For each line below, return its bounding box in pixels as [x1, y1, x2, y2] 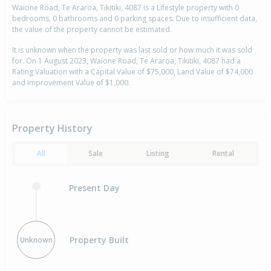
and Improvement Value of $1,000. [12, 77, 130, 88]
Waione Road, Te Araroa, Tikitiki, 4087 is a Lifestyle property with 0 [12, 2, 239, 13]
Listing [146, 148, 169, 158]
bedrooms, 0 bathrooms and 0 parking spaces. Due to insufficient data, [12, 13, 257, 24]
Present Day [69, 181, 120, 194]
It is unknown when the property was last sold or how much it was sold [12, 45, 252, 55]
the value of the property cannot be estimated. [12, 24, 172, 34]
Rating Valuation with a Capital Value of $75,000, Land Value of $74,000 [12, 67, 253, 77]
